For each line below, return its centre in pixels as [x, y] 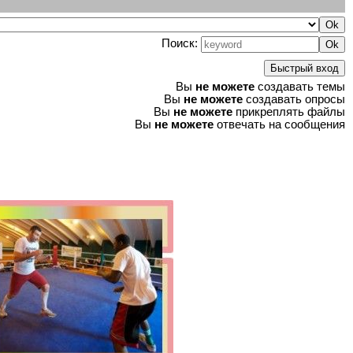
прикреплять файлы [289, 111]
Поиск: [181, 43]
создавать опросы [294, 99]
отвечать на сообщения [279, 124]
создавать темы [300, 86]
